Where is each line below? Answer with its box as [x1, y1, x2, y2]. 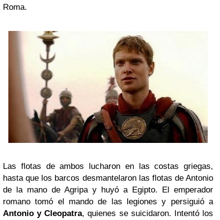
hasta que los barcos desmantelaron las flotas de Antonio [3, 173, 213, 183]
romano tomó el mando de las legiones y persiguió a [3, 196, 213, 206]
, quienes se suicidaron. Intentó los [82, 208, 214, 218]
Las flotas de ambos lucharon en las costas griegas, [3, 161, 213, 171]
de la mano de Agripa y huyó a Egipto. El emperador [3, 185, 213, 194]
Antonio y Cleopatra [3, 208, 82, 218]
